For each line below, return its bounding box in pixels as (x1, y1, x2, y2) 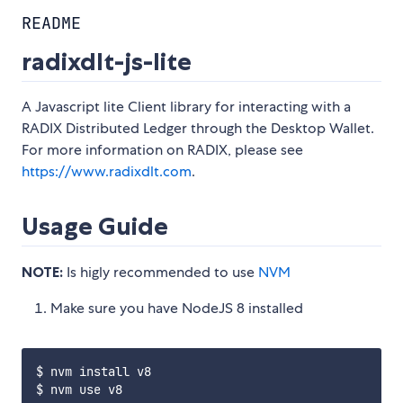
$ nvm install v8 (36, 363, 151, 381)
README (22, 13, 81, 34)
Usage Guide (22, 211, 168, 242)
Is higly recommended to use (63, 263, 258, 282)
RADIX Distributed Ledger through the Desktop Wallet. (22, 119, 374, 139)
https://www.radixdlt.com (22, 162, 192, 182)
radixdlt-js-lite (22, 47, 192, 77)
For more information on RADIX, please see (22, 140, 303, 160)
